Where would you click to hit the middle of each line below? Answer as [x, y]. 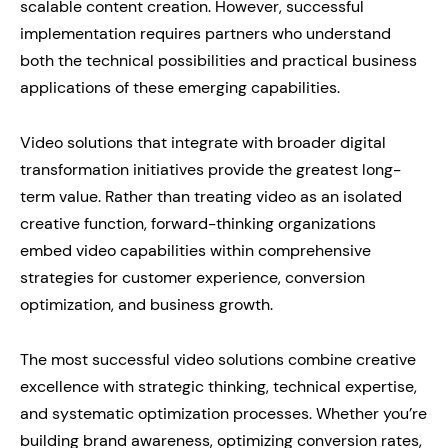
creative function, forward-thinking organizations [198, 224]
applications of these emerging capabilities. [180, 88]
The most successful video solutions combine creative [218, 360]
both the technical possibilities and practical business [218, 61]
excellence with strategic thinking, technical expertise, [218, 387]
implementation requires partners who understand [205, 34]
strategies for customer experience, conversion [192, 278]
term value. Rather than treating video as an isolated [211, 197]
